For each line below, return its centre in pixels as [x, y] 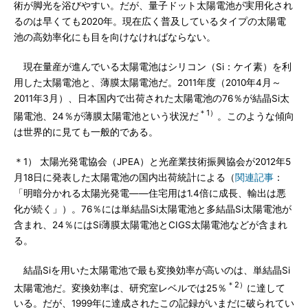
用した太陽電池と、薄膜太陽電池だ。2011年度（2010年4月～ [147, 82]
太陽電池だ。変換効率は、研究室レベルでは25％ [120, 288]
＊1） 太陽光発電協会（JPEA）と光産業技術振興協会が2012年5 [152, 161]
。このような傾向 [256, 116]
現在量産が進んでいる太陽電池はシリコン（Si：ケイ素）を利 [153, 67]
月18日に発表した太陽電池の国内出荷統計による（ [124, 177]
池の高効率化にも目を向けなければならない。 [115, 37]
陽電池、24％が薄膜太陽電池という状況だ [106, 116]
